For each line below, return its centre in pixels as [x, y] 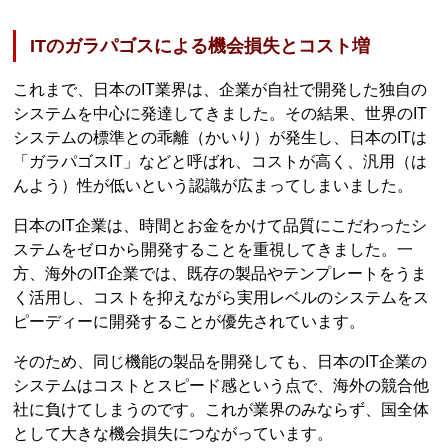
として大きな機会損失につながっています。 [173, 433]
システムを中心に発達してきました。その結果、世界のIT [220, 113]
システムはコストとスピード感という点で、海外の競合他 [221, 385]
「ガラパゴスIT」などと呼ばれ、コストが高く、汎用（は [220, 161]
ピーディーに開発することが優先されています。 [189, 321]
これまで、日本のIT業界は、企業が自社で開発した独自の [220, 89]
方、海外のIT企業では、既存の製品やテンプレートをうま [220, 273]
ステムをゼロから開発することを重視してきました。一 [213, 249]
